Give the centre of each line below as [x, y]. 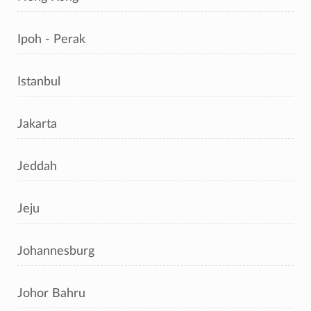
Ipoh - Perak [51, 39]
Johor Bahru [51, 293]
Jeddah [37, 166]
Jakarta [37, 124]
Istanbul [39, 82]
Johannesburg [56, 251]
